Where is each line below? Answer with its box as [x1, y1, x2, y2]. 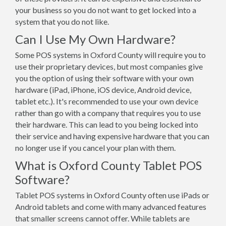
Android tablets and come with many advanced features [15, 202, 206, 211]
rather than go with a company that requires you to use [15, 108, 201, 118]
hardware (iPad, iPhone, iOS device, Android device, [15, 85, 191, 94]
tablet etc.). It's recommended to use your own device [15, 96, 198, 106]
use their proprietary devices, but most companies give [15, 62, 203, 71]
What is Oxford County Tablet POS [15, 158, 202, 173]
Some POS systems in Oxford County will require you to [15, 50, 206, 60]
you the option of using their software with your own [15, 73, 194, 83]
